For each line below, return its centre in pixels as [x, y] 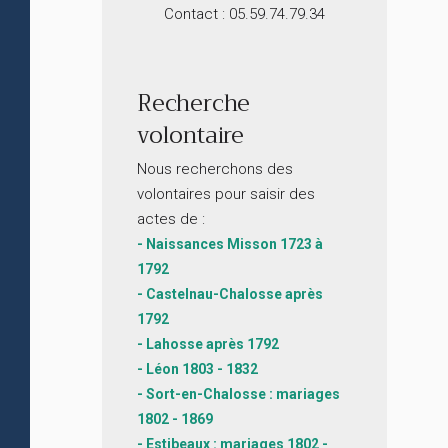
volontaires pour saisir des [226, 194]
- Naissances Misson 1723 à [230, 244]
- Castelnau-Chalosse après [230, 294]
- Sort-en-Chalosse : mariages [238, 394]
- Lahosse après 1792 [208, 344]
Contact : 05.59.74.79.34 [244, 14]
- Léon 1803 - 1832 [197, 369]
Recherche [194, 104]
